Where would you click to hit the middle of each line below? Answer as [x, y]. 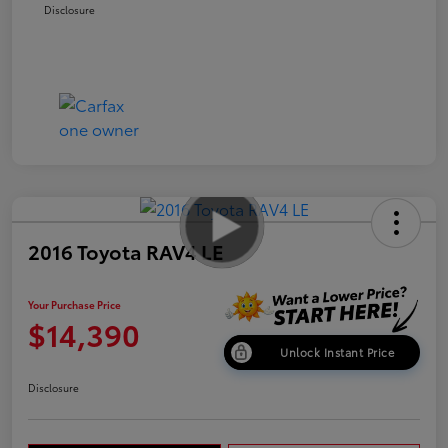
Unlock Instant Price [337, 351]
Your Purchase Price [74, 305]
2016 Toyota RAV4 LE [126, 250]
